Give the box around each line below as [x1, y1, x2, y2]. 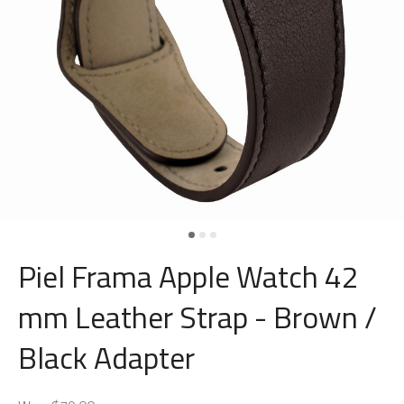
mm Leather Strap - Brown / [18, 294, 377, 340]
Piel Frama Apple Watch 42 [18, 253, 359, 299]
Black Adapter [18, 335, 195, 381]
